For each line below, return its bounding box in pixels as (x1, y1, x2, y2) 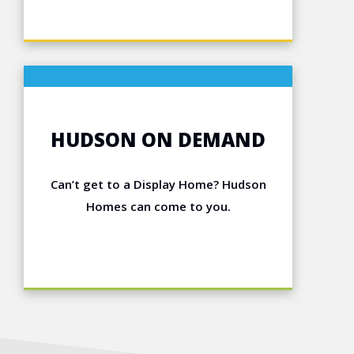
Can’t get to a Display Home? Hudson (50, 176, 266, 193)
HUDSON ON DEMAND (51, 126, 265, 153)
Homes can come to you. (85, 198, 231, 215)
